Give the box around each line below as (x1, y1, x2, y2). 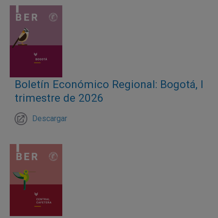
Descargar (32, 114, 67, 124)
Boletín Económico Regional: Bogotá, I (15, 78, 203, 91)
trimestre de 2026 (15, 91, 104, 105)
